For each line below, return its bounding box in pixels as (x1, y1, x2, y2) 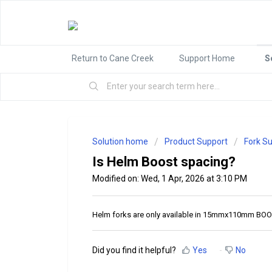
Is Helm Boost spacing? (92, 154, 236, 169)
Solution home (92, 137, 150, 146)
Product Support (165, 137, 228, 146)
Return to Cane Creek (72, 53, 154, 63)
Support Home (179, 53, 235, 63)
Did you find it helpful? (92, 245, 176, 256)
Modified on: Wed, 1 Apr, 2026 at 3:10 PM (92, 174, 247, 183)
